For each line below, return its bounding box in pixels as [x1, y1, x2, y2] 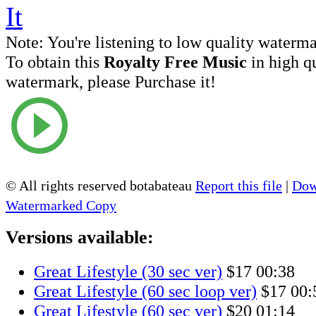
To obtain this [6, 51, 104, 71]
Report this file [195, 177, 282, 193]
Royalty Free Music [104, 51, 247, 71]
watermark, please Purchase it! [6, 71, 216, 91]
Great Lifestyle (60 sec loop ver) [34, 281, 257, 301]
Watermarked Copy [6, 197, 116, 213]
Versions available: [6, 227, 154, 248]
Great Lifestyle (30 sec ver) [34, 262, 222, 281]
